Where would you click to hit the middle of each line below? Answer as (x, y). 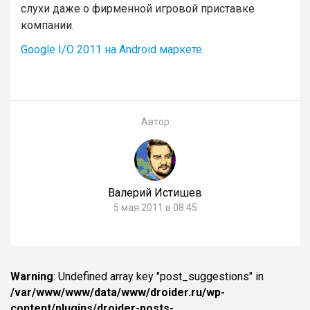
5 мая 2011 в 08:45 (155, 207)
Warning (32, 276)
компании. (47, 26)
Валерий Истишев (155, 192)
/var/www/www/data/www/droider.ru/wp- (118, 292)
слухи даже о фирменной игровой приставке (138, 9)
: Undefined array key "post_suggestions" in (158, 276)
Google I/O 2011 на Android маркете (111, 50)
